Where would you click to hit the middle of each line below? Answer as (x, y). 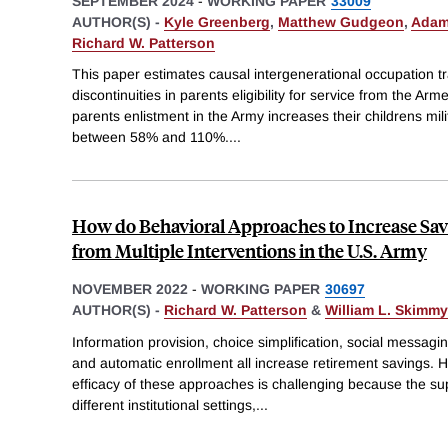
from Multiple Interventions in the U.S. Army (249, 251)
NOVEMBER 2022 (130, 289)
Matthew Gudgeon (341, 21)
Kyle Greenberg (217, 21)
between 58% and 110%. (150, 137)
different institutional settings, (164, 404)
